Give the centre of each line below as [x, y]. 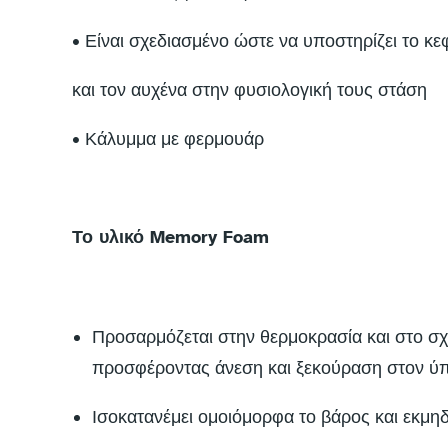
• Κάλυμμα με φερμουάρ [168, 139]
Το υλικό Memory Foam [170, 237]
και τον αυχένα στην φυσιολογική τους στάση [249, 90]
